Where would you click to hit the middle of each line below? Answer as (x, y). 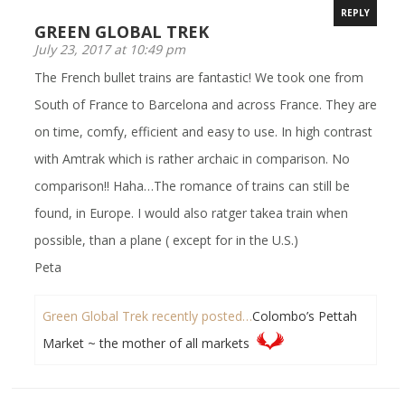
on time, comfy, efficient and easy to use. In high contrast (204, 131)
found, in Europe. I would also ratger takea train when (192, 212)
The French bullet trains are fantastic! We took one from (199, 77)
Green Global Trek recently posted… (148, 316)
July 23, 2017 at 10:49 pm (110, 49)
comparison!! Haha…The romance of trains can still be (193, 185)
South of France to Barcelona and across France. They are (206, 104)
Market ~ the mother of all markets (146, 343)
